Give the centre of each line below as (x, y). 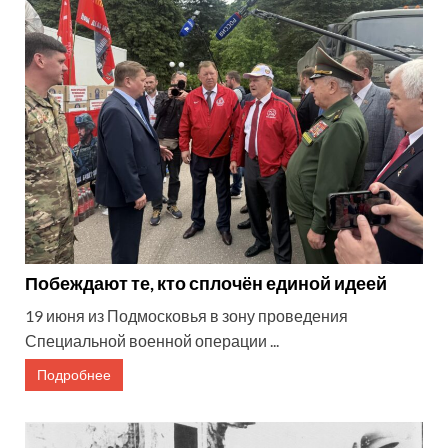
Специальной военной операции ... (152, 341)
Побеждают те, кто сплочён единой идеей (206, 283)
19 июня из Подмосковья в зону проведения (186, 316)
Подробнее (74, 375)
